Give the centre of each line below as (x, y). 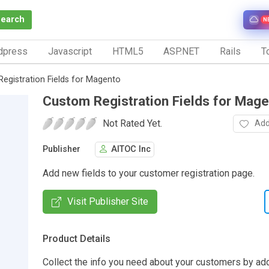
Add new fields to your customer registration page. (149, 173)
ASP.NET (182, 51)
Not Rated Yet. (132, 123)
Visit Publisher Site (108, 201)
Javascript (70, 51)
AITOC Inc (131, 150)
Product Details (77, 238)
